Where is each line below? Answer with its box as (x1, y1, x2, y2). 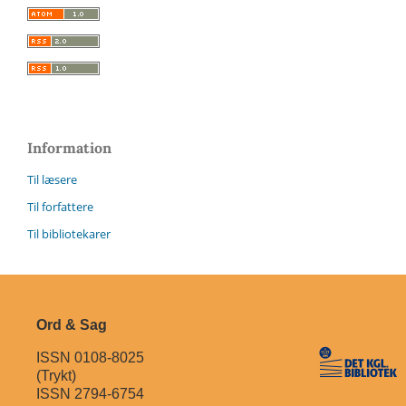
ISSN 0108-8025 (35, 349, 144, 365)
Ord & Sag (35, 316, 107, 333)
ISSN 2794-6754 (35, 385, 144, 401)
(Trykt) (35, 367, 76, 383)
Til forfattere (27, 198, 93, 215)
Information (27, 138, 111, 157)
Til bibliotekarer (27, 225, 111, 242)
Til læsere (27, 170, 77, 188)
